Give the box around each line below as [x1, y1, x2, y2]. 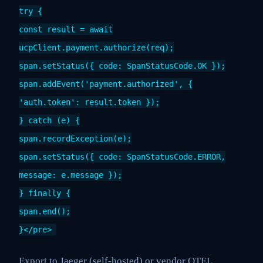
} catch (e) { [19, 116, 80, 126]
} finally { [19, 188, 70, 198]
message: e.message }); [19, 170, 122, 180]
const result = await [19, 25, 113, 35]
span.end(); [19, 207, 70, 217]
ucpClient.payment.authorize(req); [19, 43, 174, 53]
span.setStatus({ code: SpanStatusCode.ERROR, [19, 152, 225, 162]
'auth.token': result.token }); [19, 97, 160, 107]
